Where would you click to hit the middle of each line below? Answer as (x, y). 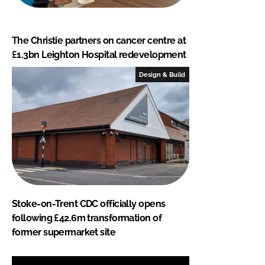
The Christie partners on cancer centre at (99, 40)
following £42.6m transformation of (87, 218)
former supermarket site (64, 232)
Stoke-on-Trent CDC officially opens (89, 203)
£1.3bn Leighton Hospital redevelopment (99, 54)
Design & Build (162, 74)
